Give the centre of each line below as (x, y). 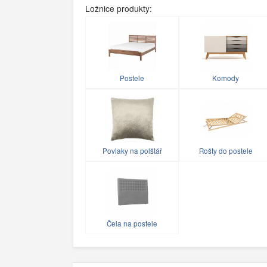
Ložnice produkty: (119, 9)
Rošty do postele (226, 151)
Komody (226, 78)
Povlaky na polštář (132, 151)
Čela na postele (132, 224)
